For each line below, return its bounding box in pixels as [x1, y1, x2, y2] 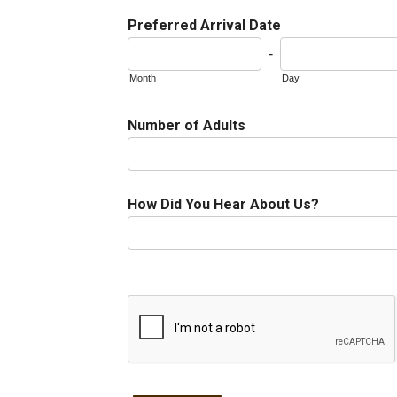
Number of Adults [128, 117, 245, 135]
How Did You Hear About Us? [128, 196, 319, 214]
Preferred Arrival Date [128, 17, 281, 35]
